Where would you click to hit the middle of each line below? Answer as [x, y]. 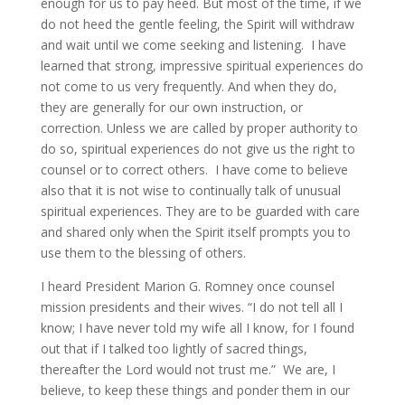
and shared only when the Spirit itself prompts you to [195, 232]
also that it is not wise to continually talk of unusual [190, 190]
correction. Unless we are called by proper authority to [199, 128]
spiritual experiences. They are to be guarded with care [200, 211]
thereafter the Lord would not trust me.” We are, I [188, 369]
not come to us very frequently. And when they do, [188, 86]
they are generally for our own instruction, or [171, 107]
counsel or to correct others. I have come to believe [194, 170]
